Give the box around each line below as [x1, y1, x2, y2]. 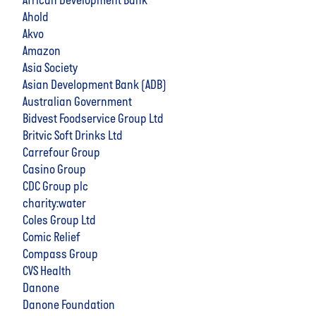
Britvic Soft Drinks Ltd [23, 129, 123, 143]
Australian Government [23, 95, 132, 109]
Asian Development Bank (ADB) [23, 78, 166, 92]
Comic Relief [23, 231, 80, 245]
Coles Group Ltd [23, 214, 98, 228]
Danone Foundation [23, 298, 115, 312]
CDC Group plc [23, 180, 88, 194]
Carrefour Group [23, 146, 100, 160]
